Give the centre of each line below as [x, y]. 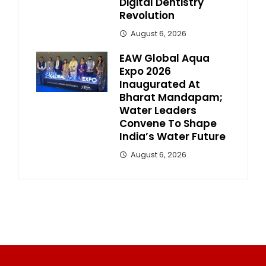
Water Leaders [158, 111]
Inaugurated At [160, 85]
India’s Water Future [172, 137]
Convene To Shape [168, 124]
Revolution [147, 16]
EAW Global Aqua [164, 58]
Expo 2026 [145, 72]
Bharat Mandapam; [171, 98]
